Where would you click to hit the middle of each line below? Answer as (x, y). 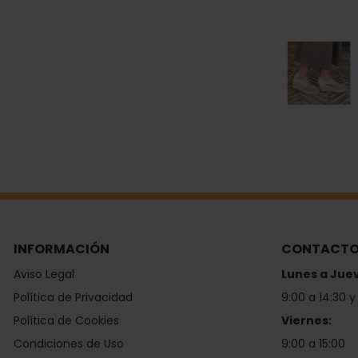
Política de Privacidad (73, 298)
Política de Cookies (66, 321)
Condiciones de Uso (69, 344)
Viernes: (306, 321)
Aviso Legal (44, 274)
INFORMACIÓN (62, 249)
